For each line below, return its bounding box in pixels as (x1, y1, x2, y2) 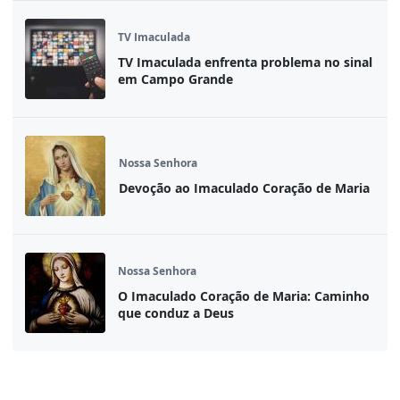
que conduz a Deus (118, 304, 234, 321)
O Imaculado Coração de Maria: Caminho (118, 287, 370, 304)
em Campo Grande (118, 70, 233, 87)
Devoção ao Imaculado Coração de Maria (119, 179, 370, 196)
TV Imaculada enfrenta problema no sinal (118, 53, 372, 71)
